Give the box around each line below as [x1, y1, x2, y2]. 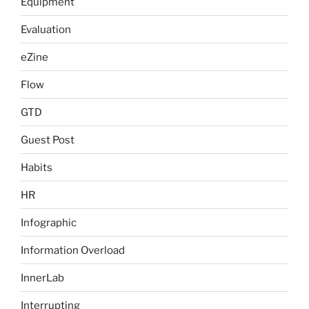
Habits [21, 161, 52, 174]
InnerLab [21, 271, 64, 284]
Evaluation [21, 23, 71, 36]
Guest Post [21, 133, 74, 146]
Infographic [21, 216, 77, 229]
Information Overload [21, 243, 125, 257]
